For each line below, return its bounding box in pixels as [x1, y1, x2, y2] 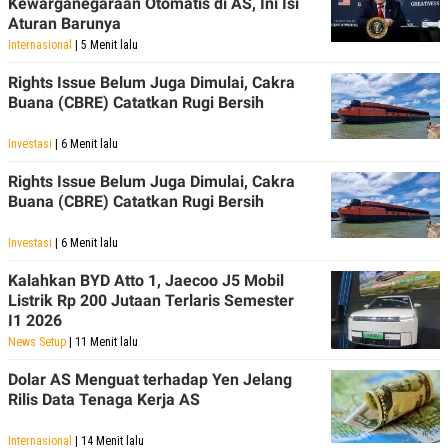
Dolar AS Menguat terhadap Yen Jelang [8, 369, 292, 389]
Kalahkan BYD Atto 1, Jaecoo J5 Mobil [8, 270, 284, 290]
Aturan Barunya [8, 13, 121, 33]
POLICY [15, 5, 64, 21]
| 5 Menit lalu [72, 37, 138, 52]
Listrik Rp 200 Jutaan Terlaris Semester [8, 290, 294, 310]
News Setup [8, 334, 66, 349]
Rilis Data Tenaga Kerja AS [8, 389, 200, 409]
